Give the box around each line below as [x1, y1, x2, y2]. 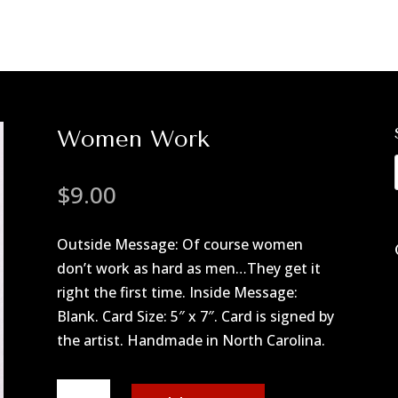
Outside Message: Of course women [56, 235, 303, 255]
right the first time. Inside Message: [56, 283, 298, 303]
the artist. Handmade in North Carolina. [56, 330, 325, 351]
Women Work [56, 125, 210, 153]
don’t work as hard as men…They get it [56, 259, 321, 279]
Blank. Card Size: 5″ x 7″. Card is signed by [56, 306, 334, 327]
